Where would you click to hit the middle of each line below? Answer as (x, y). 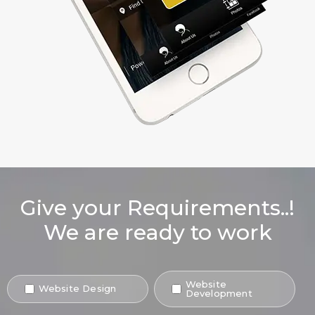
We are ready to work (157, 232)
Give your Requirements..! (157, 207)
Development (219, 293)
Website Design (77, 289)
